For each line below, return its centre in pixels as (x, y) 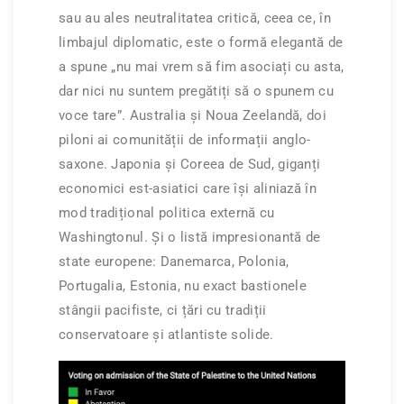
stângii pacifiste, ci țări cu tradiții (163, 310)
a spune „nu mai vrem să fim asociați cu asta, (202, 66)
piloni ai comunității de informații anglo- (185, 139)
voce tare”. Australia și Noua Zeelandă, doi (193, 115)
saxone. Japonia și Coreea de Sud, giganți (190, 164)
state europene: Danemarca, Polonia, (174, 261)
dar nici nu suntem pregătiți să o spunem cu (196, 91)
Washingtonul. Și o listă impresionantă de (190, 237)
